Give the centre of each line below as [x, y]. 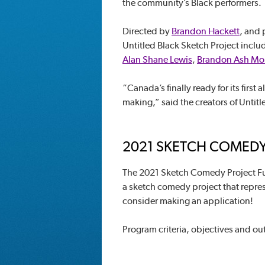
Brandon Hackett [206, 31]
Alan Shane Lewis [157, 59]
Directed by [147, 31]
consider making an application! [188, 201]
